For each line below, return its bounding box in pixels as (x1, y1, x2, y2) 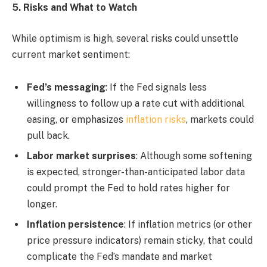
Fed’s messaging (27, 82, 105, 94)
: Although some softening (136, 150, 252, 162)
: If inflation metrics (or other (124, 219, 252, 231)
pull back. (27, 130, 70, 142)
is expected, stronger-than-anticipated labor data (27, 166, 245, 178)
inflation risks (126, 114, 186, 126)
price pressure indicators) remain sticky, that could (27, 235, 253, 247)
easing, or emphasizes (27, 114, 126, 126)
